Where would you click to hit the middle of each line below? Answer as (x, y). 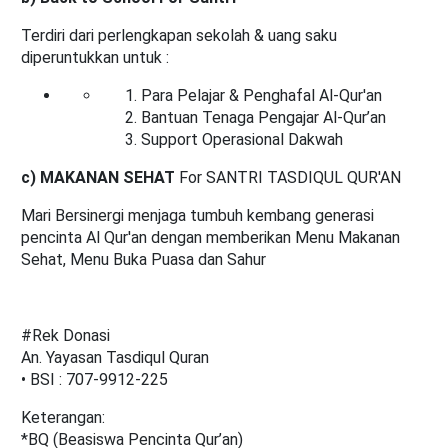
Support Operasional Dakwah (242, 140)
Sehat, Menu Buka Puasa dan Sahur (143, 260)
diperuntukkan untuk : (95, 58)
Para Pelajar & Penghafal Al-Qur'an (263, 96)
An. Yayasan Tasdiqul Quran (115, 358)
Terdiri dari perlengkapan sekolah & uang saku (179, 36)
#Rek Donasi (67, 336)
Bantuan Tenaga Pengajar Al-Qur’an (263, 118)
